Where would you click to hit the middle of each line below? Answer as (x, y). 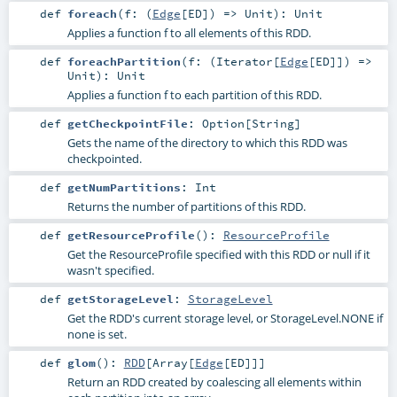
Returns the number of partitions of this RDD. (186, 206)
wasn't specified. (110, 271)
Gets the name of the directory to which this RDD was (207, 142)
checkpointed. (104, 158)
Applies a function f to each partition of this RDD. (194, 94)
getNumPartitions (124, 187)
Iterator (244, 61)
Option (223, 123)
